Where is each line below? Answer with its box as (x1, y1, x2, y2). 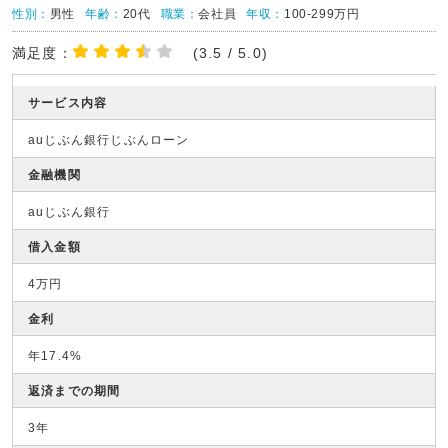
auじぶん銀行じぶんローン (28, 133, 190, 147)
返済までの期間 (28, 384, 121, 398)
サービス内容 (28, 96, 108, 110)
